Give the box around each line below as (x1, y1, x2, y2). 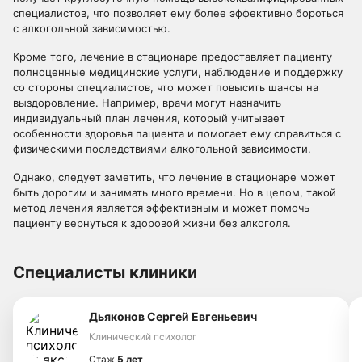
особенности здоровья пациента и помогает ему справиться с (13, 127, 341, 140)
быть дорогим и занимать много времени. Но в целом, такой (13, 186, 336, 199)
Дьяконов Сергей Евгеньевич (89, 309, 257, 323)
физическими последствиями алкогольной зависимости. (13, 142, 311, 155)
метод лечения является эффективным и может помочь (13, 201, 309, 214)
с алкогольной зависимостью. (13, 22, 170, 35)
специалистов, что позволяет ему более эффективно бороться (13, 6, 343, 19)
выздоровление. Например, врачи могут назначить (13, 96, 281, 109)
